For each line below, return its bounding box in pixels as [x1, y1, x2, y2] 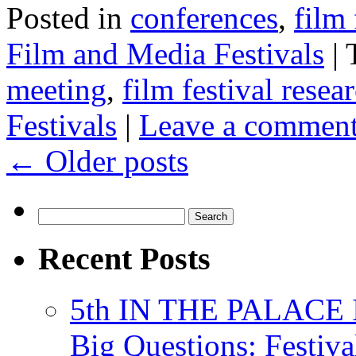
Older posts [37, 144, 188, 178]
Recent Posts [38, 240, 211, 277]
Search [37, 207, 72, 221]
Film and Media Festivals [6, 37, 324, 71]
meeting [6, 72, 106, 106]
